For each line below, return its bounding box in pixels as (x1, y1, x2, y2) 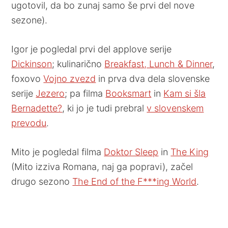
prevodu (11, 117, 47, 128)
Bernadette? (11, 102, 63, 113)
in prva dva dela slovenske (96, 73, 210, 84)
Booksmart (105, 88, 152, 99)
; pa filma (65, 88, 106, 99)
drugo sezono (11, 176, 73, 187)
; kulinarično (52, 58, 105, 69)
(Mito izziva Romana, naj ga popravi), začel (11, 161, 193, 172)
